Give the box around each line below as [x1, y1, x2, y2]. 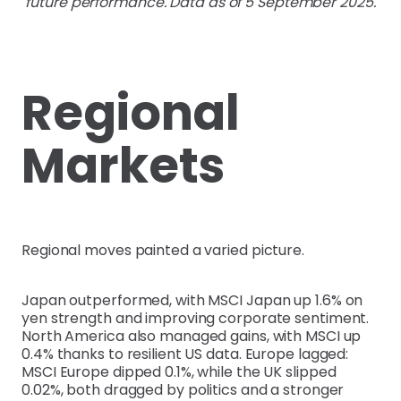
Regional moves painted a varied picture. [21, 240, 304, 261]
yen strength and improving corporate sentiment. [21, 308, 370, 329]
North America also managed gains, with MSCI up [21, 326, 362, 347]
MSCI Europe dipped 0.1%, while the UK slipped [21, 362, 337, 383]
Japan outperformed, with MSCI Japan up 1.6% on [21, 290, 363, 311]
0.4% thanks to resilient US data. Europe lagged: [21, 344, 349, 365]
